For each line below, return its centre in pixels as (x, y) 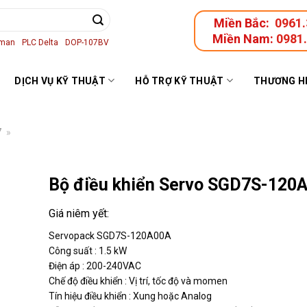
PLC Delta (40, 42)
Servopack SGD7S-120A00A (110, 235)
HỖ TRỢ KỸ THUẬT (180, 81)
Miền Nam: (244, 39)
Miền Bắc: (243, 23)
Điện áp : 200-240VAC (95, 266)
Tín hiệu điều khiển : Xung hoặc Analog (130, 296)
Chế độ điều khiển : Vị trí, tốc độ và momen (138, 281)
